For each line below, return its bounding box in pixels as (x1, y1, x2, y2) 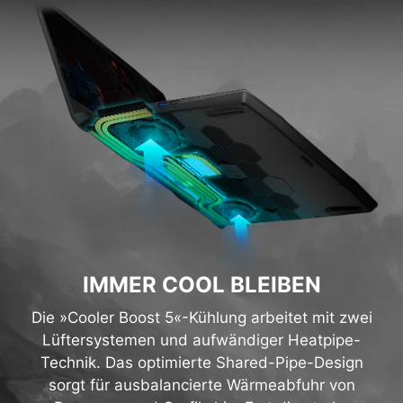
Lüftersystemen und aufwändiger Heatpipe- (42, 369, 361, 388)
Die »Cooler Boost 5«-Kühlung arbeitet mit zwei (31, 346, 372, 365)
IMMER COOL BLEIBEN (82, 309, 321, 336)
